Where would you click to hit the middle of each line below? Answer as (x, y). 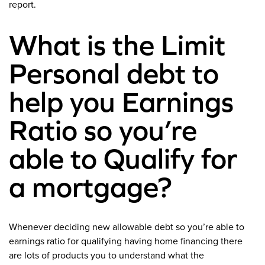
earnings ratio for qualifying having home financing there (126, 242)
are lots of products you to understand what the (106, 256)
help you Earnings (121, 102)
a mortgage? (91, 187)
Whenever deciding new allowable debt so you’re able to (127, 227)
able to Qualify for (123, 159)
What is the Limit (117, 45)
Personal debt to (114, 74)
